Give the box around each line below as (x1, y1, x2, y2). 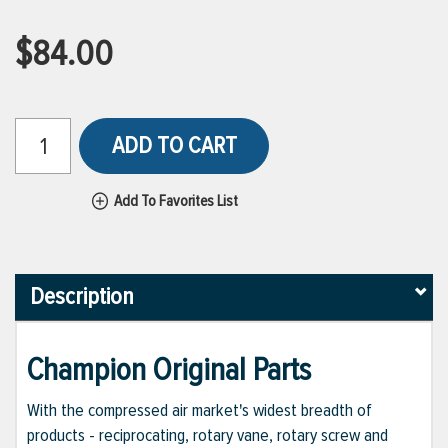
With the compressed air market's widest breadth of (27, 399, 372, 422)
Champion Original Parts (27, 351, 311, 391)
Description (30, 282, 134, 312)
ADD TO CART (111, 131, 237, 160)
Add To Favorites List (114, 191, 238, 211)
